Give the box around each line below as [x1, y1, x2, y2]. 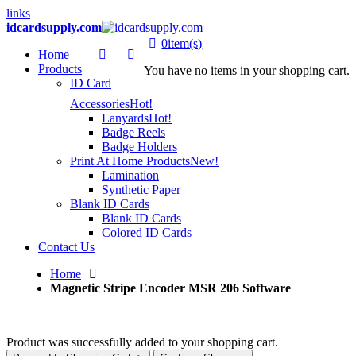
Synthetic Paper [102, 183, 180, 196]
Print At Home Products [70, 154, 190, 168]
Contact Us [38, 240, 95, 253]
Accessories [70, 97, 130, 110]
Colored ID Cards [102, 226, 192, 239]
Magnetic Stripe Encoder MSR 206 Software [50, 281, 291, 295]
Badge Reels [102, 126, 165, 139]
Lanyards [102, 111, 149, 125]
